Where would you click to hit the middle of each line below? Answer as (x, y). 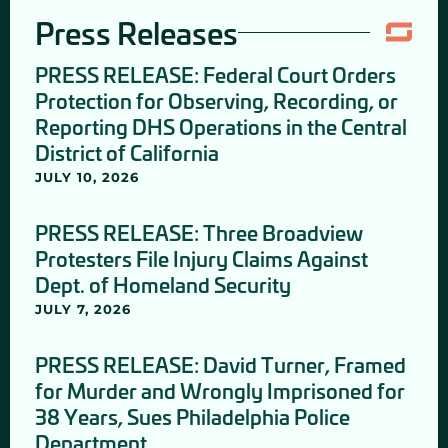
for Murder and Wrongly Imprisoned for (220, 390)
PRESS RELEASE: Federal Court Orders (215, 74)
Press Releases (136, 32)
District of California (127, 152)
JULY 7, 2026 (83, 309)
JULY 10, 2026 (87, 177)
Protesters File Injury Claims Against (201, 258)
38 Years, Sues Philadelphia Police (192, 416)
